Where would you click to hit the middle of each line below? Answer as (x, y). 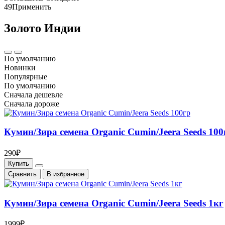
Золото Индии (42, 28)
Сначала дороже (32, 103)
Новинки (20, 67)
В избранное (66, 174)
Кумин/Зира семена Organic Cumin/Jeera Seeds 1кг (114, 203)
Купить (19, 164)
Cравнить (22, 174)
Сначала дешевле (33, 94)
